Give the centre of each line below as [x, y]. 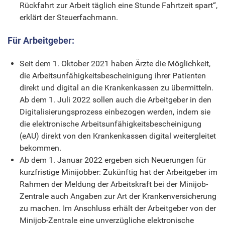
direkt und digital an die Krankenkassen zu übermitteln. [117, 87]
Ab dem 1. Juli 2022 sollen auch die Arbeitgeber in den [116, 99]
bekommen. [40, 148]
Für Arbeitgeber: [41, 40]
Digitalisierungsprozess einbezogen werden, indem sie [115, 111]
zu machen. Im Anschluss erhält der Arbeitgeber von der [118, 208]
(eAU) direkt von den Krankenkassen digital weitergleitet [118, 136]
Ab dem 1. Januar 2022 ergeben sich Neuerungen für [113, 160]
